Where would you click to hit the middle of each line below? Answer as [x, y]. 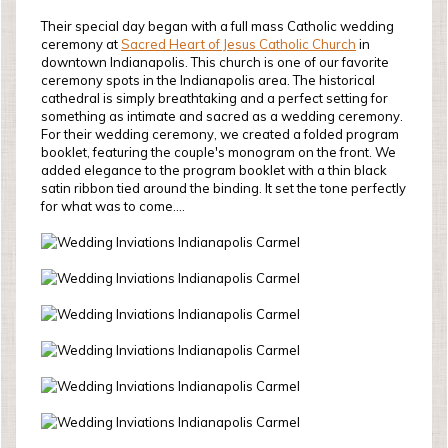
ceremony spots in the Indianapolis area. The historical [208, 80]
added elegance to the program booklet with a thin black [214, 170]
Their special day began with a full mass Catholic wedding [217, 26]
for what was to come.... [113, 206]
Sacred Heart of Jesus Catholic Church [238, 44]
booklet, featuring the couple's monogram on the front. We [218, 152]
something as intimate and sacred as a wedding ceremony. [222, 116]
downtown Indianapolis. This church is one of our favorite [215, 62]
